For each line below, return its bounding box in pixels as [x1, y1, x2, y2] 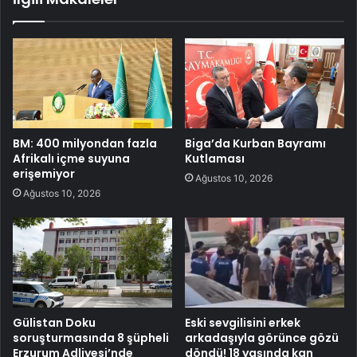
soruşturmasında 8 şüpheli [13, 329, 169, 346]
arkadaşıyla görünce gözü [185, 329, 339, 346]
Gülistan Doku [13, 314, 96, 331]
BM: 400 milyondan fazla [13, 135, 157, 151]
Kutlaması [185, 150, 245, 167]
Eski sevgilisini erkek [185, 314, 300, 331]
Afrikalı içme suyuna [13, 150, 130, 167]
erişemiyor [13, 165, 75, 182]
